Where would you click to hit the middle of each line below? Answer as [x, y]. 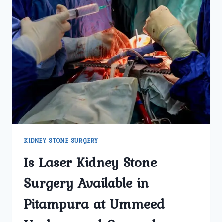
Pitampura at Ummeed [94, 203]
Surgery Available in [86, 183]
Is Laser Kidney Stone [90, 162]
